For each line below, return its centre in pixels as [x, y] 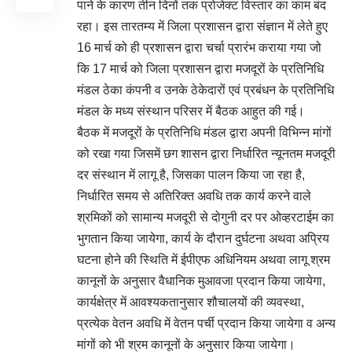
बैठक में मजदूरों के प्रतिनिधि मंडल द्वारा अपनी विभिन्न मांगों [204, 132]
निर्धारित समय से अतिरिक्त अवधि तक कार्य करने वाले [194, 196]
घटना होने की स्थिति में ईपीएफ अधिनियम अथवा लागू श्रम [203, 259]
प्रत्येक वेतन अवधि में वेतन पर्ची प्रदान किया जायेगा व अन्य [206, 323]
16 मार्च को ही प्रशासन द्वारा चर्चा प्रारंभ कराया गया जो [199, 47]
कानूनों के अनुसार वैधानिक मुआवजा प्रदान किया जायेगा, [201, 280]
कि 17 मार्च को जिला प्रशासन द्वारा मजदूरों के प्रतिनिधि [200, 68]
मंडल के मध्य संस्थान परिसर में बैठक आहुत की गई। [191, 111]
